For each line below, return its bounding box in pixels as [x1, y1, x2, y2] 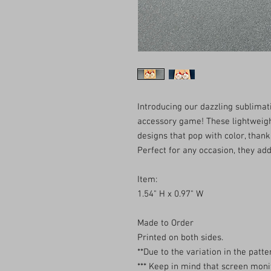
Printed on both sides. [137, 232, 223, 243]
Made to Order [137, 218, 194, 229]
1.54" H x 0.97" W [137, 189, 203, 200]
